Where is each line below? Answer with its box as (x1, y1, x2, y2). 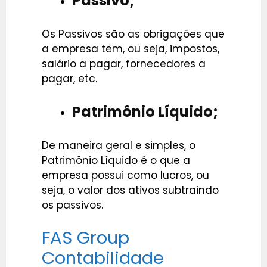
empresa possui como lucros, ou (42, 167, 209, 182)
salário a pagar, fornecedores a (42, 56, 206, 71)
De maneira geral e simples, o (42, 138, 195, 153)
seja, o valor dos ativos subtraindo (42, 182, 219, 197)
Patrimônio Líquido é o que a (42, 153, 190, 167)
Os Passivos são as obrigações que (42, 26, 225, 41)
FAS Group (42, 226, 129, 250)
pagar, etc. (42, 71, 97, 86)
